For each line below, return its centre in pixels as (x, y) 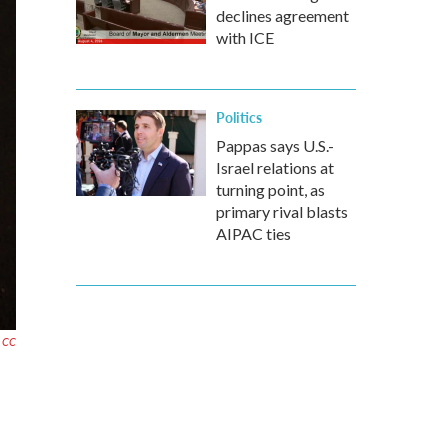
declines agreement (282, 15)
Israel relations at (275, 167)
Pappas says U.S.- (275, 145)
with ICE (245, 37)
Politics (239, 117)
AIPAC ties (253, 233)
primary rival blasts (282, 211)
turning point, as (270, 189)
